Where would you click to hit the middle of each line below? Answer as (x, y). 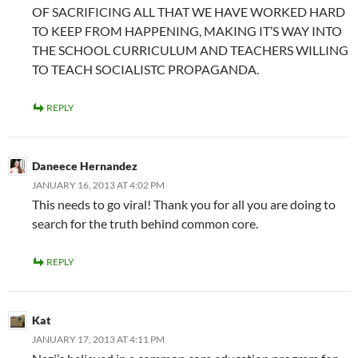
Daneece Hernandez (85, 166)
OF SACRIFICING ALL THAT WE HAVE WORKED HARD (189, 12)
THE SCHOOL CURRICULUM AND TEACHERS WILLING (190, 50)
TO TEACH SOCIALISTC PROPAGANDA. (145, 70)
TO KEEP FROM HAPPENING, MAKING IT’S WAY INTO (187, 31)
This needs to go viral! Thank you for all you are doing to (184, 205)
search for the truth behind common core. (145, 224)
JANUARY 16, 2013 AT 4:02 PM (98, 185)
